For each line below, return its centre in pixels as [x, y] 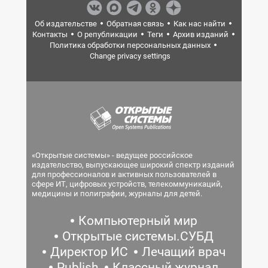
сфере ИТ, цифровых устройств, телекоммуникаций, [127, 184]
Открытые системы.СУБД [138, 236]
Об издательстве [66, 24]
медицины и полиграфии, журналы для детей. [117, 194]
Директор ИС [89, 252]
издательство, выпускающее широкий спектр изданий [133, 165]
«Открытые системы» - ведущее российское [112, 155]
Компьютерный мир [138, 221]
